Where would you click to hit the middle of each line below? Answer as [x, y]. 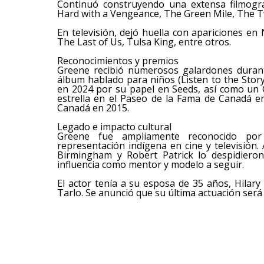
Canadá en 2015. [93, 108]
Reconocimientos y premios [118, 61]
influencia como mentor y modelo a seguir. [151, 164]
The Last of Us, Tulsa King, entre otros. [144, 42]
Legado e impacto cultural [114, 127]
